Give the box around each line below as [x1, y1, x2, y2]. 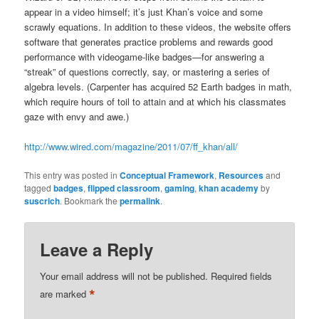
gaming [164, 182, 195, 195]
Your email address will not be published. [40, 268, 209, 283]
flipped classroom [88, 182, 161, 195]
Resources [219, 169, 264, 182]
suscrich [24, 194, 61, 208]
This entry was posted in [24, 169, 120, 182]
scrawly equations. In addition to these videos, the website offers [24, 20, 292, 33]
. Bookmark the [60, 194, 120, 207]
